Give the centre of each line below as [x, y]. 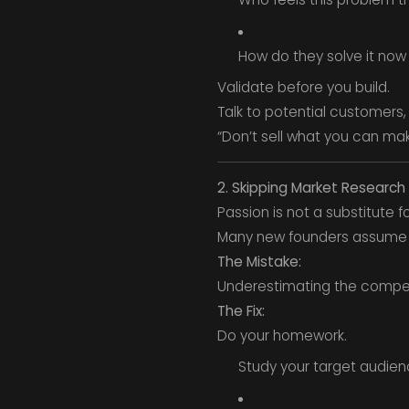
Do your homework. [282, 335]
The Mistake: [259, 261]
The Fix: [241, 310]
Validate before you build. [303, 88]
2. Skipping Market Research [311, 187]
